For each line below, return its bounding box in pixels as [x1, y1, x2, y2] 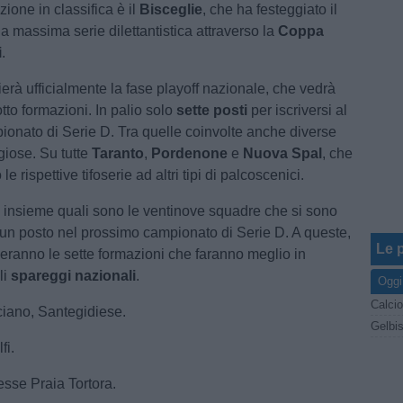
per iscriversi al [247, 103, 348, 118]
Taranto [92, 146, 145, 161]
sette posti [176, 103, 248, 118]
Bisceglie [139, 2, 203, 17]
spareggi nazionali [11, 268, 137, 283]
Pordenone [151, 146, 228, 161]
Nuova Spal [243, 146, 323, 161]
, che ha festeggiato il [202, 2, 338, 17]
